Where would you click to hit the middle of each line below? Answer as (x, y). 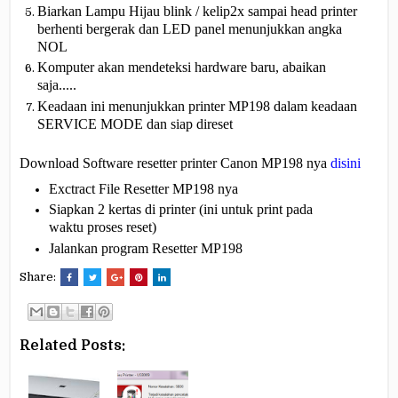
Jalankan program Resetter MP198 (145, 248)
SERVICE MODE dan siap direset (135, 123)
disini (346, 163)
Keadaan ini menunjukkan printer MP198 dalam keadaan (197, 106)
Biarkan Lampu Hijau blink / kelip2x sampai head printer (197, 11)
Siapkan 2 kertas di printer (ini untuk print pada (180, 210)
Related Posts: (72, 345)
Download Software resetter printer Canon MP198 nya (175, 163)
